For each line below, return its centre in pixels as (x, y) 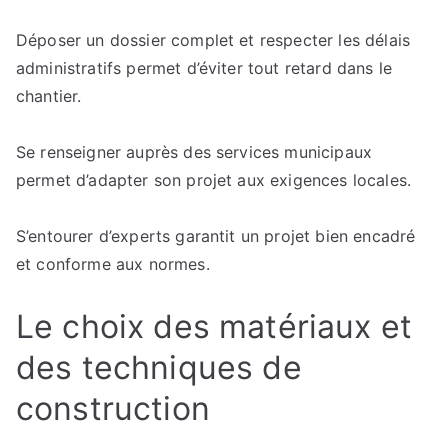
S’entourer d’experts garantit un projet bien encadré (216, 236)
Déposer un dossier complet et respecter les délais (213, 40)
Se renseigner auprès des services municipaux (194, 152)
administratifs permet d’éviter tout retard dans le (204, 68)
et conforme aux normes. (113, 264)
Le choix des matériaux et (214, 326)
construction (113, 408)
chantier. (49, 96)
